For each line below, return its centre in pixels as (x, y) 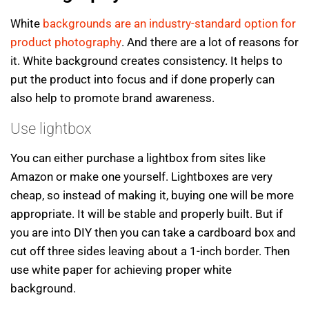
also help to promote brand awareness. (112, 98)
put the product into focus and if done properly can (142, 80)
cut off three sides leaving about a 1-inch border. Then (150, 251)
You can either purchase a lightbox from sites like (138, 158)
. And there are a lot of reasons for (210, 42)
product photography (66, 42)
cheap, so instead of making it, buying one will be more (152, 195)
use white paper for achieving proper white (121, 269)
